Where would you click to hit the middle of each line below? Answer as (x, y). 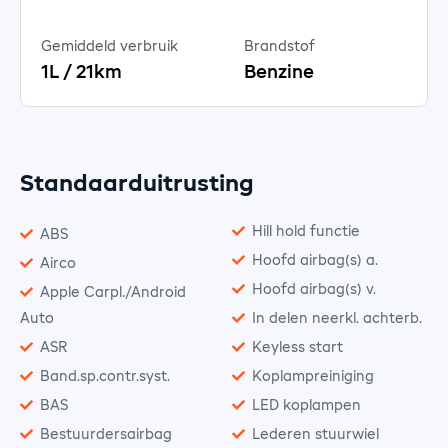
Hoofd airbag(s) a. (315, 260)
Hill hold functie (306, 231)
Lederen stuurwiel (315, 434)
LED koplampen (306, 405)
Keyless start (297, 347)
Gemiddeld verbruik (109, 46)
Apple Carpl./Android (113, 292)
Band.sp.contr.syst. (105, 376)
